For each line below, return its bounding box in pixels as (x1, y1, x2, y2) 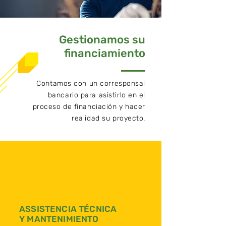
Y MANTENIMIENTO (19, 214, 99, 224)
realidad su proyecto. (72, 114, 145, 123)
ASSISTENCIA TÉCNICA (19, 204, 117, 214)
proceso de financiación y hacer (32, 102, 145, 111)
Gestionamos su (59, 33, 145, 46)
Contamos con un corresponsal (36, 79, 145, 88)
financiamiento (64, 46, 145, 60)
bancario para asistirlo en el (47, 91, 145, 99)
